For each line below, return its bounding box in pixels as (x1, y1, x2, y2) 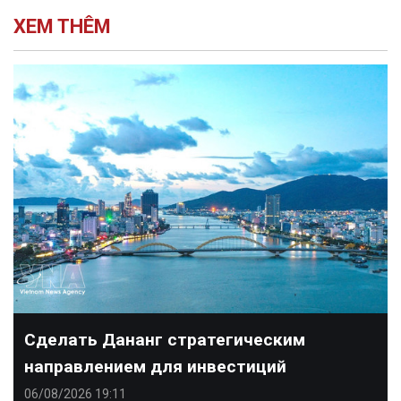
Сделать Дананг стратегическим (24, 329, 305, 351)
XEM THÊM (13, 14, 111, 38)
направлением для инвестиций (24, 356, 286, 378)
